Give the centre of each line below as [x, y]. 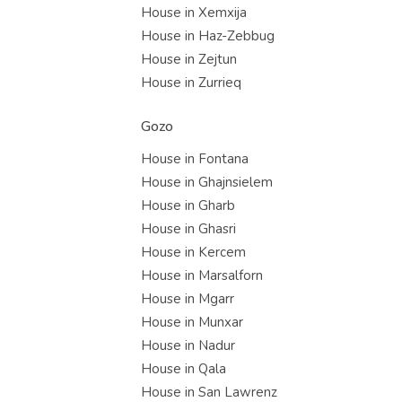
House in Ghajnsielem [207, 182]
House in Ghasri [188, 229]
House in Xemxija [194, 13]
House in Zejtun [189, 59]
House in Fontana [195, 159]
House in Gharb [188, 205]
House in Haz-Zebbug [208, 36]
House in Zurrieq [191, 83]
